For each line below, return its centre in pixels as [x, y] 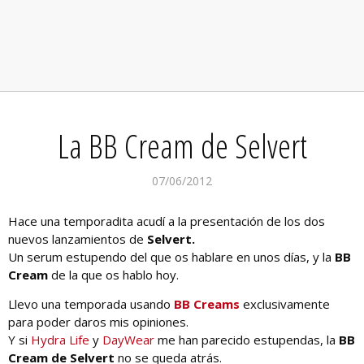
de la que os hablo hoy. [113, 275]
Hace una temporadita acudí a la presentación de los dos [167, 221]
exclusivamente [285, 304]
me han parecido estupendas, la [247, 340]
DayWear [128, 340]
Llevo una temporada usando [91, 304]
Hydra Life [60, 340]
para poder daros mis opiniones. [98, 322]
